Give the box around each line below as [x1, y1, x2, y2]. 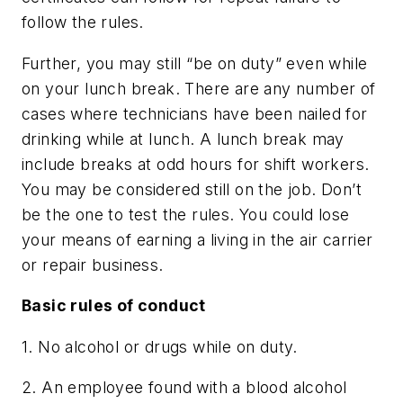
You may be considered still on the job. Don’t [22, 179, 362, 199]
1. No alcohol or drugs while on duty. [22, 336, 298, 356]
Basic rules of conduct [22, 296, 206, 316]
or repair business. [22, 255, 164, 274]
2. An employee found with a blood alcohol [22, 378, 347, 398]
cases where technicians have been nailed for [22, 103, 368, 123]
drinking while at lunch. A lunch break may [22, 129, 345, 148]
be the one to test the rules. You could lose [22, 204, 350, 224]
